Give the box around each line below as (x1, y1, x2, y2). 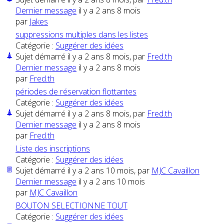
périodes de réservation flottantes (15, 86, 136, 97)
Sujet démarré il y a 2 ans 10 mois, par (15, 165, 151, 176)
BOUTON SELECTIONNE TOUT (15, 200, 127, 211)
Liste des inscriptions (15, 143, 90, 154)
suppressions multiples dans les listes (15, 29, 148, 40)
